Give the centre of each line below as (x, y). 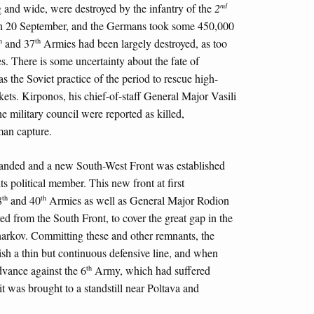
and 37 (19, 43)
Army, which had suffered (151, 270)
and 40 (24, 200)
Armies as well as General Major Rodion (138, 200)
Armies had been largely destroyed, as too (134, 43)
